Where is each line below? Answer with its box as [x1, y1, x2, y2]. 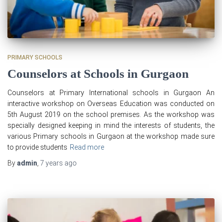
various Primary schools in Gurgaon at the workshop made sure [7, 132, 215, 140]
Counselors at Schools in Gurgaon [7, 66, 189, 80]
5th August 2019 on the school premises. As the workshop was [7, 110, 215, 118]
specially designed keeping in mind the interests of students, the [7, 121, 215, 129]
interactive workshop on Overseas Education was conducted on [7, 99, 215, 108]
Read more [70, 143, 104, 151]
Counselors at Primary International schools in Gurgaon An [7, 88, 215, 97]
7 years [40, 159, 63, 167]
